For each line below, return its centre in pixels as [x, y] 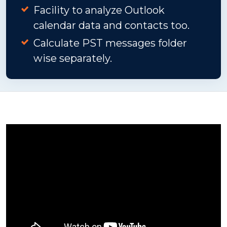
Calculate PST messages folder [110, 43]
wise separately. [73, 58]
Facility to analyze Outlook [99, 10]
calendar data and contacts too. [111, 25]
